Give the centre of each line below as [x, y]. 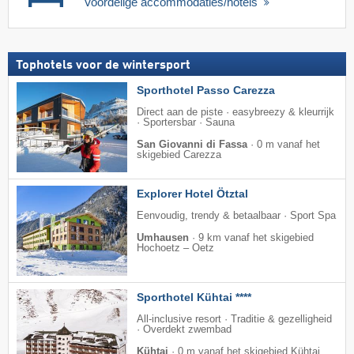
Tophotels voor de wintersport [103, 65]
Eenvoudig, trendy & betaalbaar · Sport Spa [236, 215]
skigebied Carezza [179, 154]
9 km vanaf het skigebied [256, 237]
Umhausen [163, 237]
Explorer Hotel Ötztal [192, 193]
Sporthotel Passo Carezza [206, 90]
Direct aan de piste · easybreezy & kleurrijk [235, 112]
